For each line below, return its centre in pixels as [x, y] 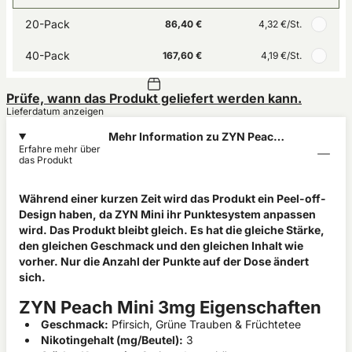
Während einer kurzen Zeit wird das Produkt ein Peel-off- [172, 198]
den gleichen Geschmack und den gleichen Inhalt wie [161, 246]
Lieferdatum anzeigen [55, 111]
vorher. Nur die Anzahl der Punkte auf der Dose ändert [164, 261]
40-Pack [48, 55]
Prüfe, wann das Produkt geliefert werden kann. [154, 98]
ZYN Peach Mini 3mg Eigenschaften [170, 307]
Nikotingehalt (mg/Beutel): [112, 340]
